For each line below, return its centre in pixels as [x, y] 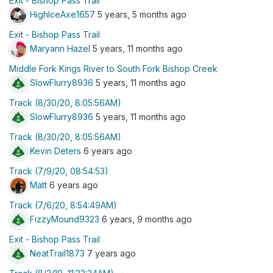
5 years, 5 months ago [141, 14]
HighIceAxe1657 [62, 14]
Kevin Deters [55, 151]
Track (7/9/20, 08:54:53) [59, 171]
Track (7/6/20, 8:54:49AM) [63, 205]
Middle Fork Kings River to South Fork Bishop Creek [113, 69]
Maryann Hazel [60, 48]
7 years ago [110, 253]
